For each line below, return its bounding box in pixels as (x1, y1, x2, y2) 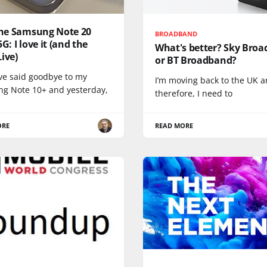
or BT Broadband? (155, 54, 237, 67)
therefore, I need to (155, 88, 232, 99)
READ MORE (155, 121, 194, 130)
